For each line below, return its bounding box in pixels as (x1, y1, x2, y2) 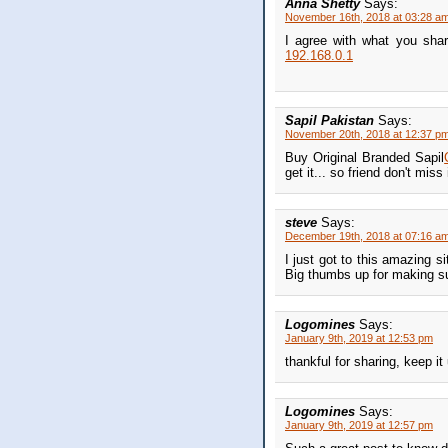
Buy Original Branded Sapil (285, 150, 445, 166)
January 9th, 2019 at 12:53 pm (285, 332, 433, 345)
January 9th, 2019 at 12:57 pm (285, 419, 433, 432)
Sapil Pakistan (285, 113, 378, 129)
